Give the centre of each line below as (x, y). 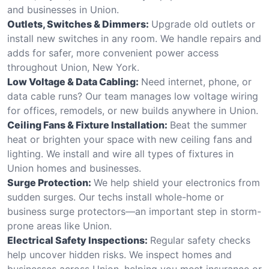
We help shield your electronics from (177, 182)
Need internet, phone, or (196, 81)
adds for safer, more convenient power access (113, 53)
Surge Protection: (49, 182)
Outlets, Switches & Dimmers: (78, 24)
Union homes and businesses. (74, 168)
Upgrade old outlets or (203, 24)
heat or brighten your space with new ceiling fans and (130, 139)
